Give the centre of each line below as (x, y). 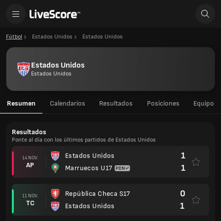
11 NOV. (30, 196)
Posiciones (163, 103)
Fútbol (14, 37)
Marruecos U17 (89, 168)
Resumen (21, 103)
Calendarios (67, 103)
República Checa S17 (98, 194)
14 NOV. (30, 158)
